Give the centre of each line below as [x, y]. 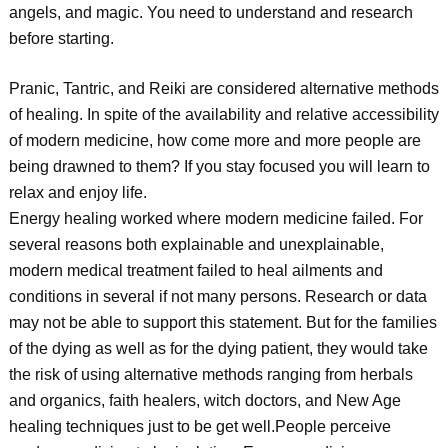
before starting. [61, 38]
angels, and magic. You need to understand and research [210, 12]
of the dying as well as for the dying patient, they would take [218, 348]
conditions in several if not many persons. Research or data [217, 296]
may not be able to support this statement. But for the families [222, 322]
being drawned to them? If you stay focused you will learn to [219, 166]
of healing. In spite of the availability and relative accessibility [223, 114]
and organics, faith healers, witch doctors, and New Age [204, 400]
